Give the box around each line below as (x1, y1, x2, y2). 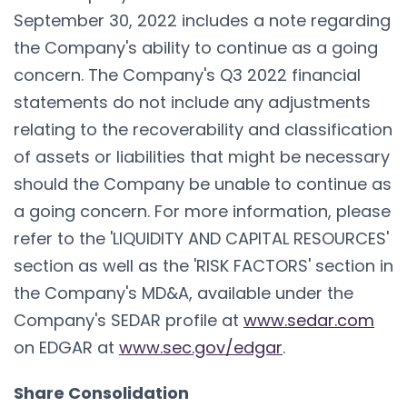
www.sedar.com (243, 308, 374, 332)
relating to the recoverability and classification (14, 117, 392, 141)
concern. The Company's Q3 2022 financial (14, 63, 361, 86)
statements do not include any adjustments (14, 90, 371, 114)
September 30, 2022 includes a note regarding (14, 8, 391, 32)
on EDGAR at (14, 335, 119, 359)
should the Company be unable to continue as (14, 172, 392, 195)
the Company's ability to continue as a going (14, 35, 378, 59)
